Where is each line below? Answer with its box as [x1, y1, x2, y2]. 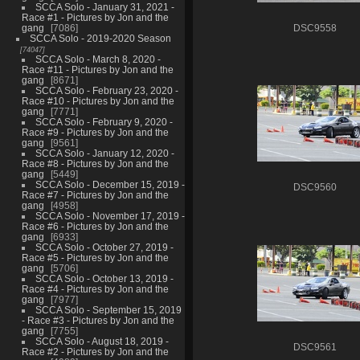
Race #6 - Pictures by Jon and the [21, 220, 169, 231]
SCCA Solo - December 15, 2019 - [35, 178, 185, 190]
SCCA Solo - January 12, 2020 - [35, 147, 174, 158]
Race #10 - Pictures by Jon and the [21, 95, 174, 106]
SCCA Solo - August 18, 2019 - [35, 335, 169, 346]
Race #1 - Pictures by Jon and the [21, 11, 169, 22]
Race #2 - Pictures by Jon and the [21, 346, 169, 357]
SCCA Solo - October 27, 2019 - [35, 241, 174, 252]
